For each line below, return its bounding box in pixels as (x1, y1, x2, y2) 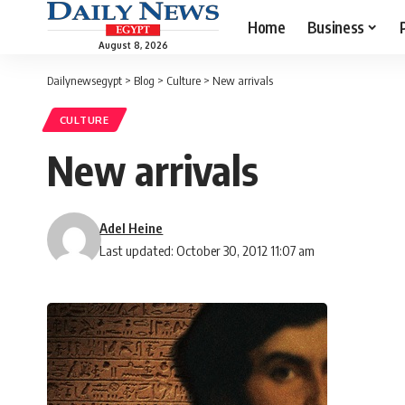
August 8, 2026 (98, 39, 168, 51)
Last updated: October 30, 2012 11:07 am (99, 242, 316, 259)
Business (306, 16, 364, 37)
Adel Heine (99, 220, 164, 237)
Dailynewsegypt (47, 73, 122, 88)
